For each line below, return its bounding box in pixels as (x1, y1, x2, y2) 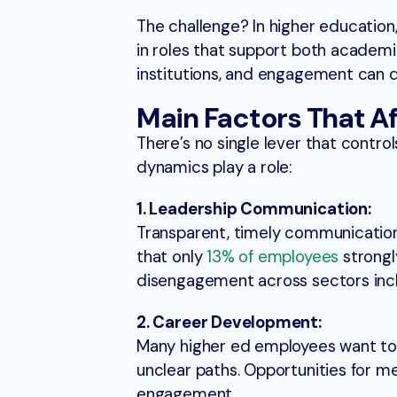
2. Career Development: (136, 312, 322, 334)
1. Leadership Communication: (136, 198, 371, 221)
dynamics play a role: (136, 157, 292, 179)
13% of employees (206, 246, 339, 269)
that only (136, 246, 207, 269)
